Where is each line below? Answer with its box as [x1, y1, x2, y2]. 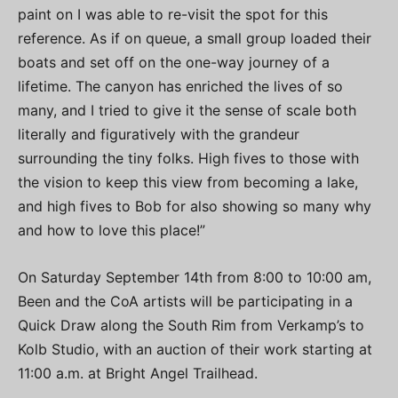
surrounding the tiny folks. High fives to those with [18, 148, 359, 167]
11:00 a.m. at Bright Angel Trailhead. [18, 363, 258, 382]
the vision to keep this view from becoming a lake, [18, 172, 358, 191]
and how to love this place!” [18, 220, 205, 239]
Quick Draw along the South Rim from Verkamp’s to [18, 315, 364, 334]
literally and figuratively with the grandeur [18, 124, 299, 143]
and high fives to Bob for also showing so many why [18, 196, 371, 215]
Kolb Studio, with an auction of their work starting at [18, 339, 372, 358]
